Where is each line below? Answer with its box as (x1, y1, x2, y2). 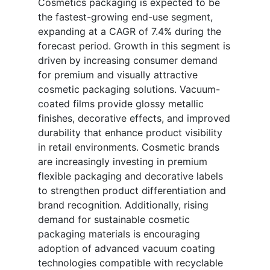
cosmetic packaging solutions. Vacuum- (38, 83, 220, 96)
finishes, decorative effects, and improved (38, 112, 230, 125)
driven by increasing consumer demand (38, 54, 218, 67)
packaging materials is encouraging (38, 228, 200, 240)
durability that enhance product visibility (38, 127, 222, 139)
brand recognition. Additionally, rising (38, 199, 209, 212)
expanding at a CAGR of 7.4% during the (38, 25, 221, 38)
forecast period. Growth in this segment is (38, 40, 230, 52)
